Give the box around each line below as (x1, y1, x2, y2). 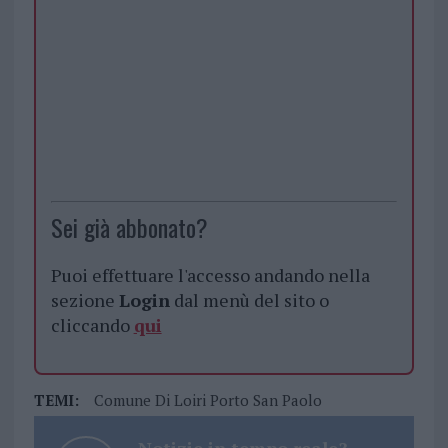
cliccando (50, 313, 134, 338)
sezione (50, 288, 119, 313)
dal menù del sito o (169, 288, 329, 313)
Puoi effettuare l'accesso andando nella (50, 263, 370, 288)
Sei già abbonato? (50, 209, 208, 246)
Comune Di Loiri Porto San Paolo (93, 390, 322, 411)
